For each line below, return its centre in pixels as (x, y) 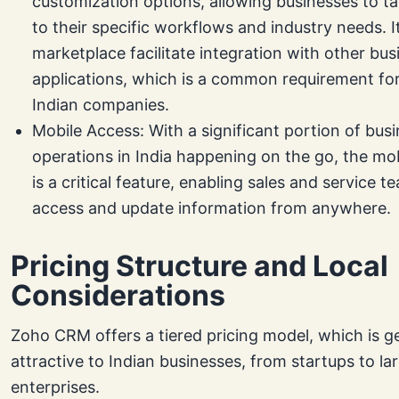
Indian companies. (101, 105)
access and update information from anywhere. (212, 208)
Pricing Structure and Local (199, 266)
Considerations (118, 296)
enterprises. (55, 387)
